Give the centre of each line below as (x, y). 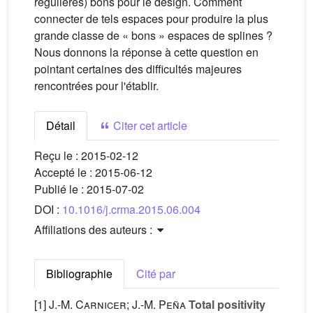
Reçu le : (58, 155)
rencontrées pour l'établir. (96, 86)
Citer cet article (149, 125)
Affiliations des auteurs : (95, 230)
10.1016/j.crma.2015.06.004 (131, 209)
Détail (61, 125)
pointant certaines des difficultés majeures (138, 69)
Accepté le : (65, 172)
